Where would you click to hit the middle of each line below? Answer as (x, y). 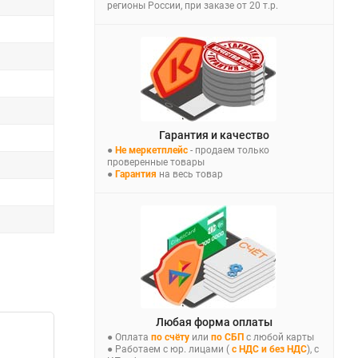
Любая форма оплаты (214, 322)
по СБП (227, 337)
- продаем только (229, 150)
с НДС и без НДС (268, 349)
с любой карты (279, 337)
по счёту (170, 337)
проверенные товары (156, 162)
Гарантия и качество (214, 135)
